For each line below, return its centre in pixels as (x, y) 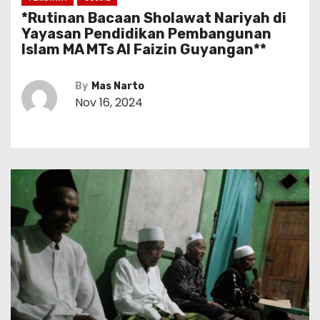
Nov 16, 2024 (109, 102)
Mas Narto (118, 86)
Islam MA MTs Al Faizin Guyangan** (144, 49)
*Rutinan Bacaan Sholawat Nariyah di (154, 18)
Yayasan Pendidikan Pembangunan (146, 34)
